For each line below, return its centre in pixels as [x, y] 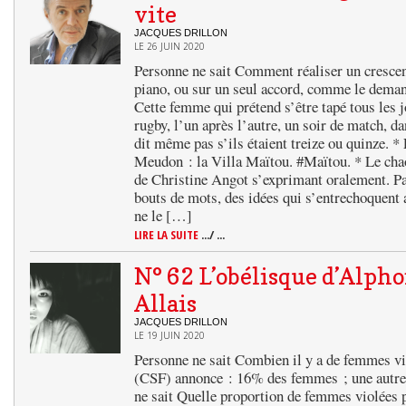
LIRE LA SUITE [168, 235]
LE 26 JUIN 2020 [169, 46]
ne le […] [163, 215]
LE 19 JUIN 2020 [169, 335]
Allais [165, 304]
